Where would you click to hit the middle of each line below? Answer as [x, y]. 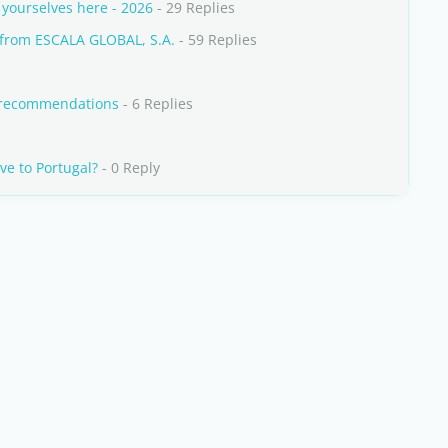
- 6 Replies [156, 103]
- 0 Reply [129, 167]
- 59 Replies [216, 39]
